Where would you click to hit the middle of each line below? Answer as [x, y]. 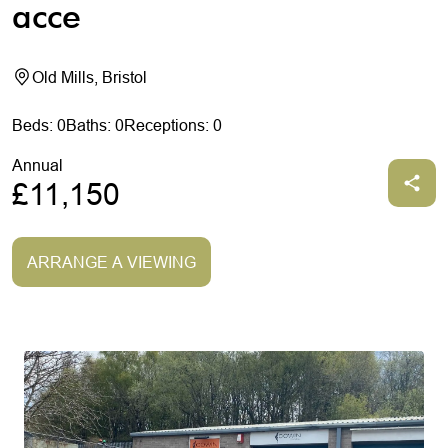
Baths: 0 [95, 125]
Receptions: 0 [173, 125]
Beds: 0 [39, 125]
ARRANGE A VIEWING [111, 262]
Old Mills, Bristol [89, 77]
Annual [37, 165]
